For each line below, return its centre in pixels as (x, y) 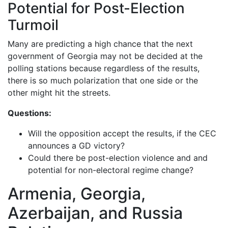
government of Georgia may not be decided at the (105, 56)
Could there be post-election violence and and (118, 158)
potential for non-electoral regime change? (111, 170)
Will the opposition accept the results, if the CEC (122, 134)
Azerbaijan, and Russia (95, 213)
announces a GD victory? (76, 146)
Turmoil (33, 25)
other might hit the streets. (59, 93)
